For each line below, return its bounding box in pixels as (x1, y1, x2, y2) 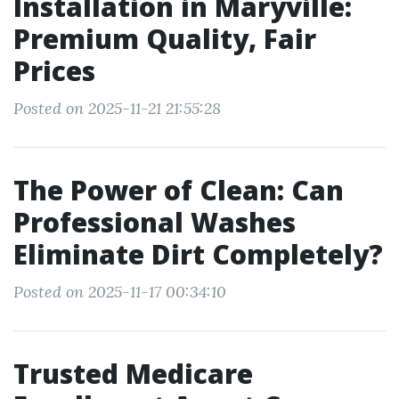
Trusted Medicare (13, 355, 253, 392)
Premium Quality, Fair (13, 20, 316, 57)
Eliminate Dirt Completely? (13, 236, 383, 273)
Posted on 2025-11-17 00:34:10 (13, 281, 226, 302)
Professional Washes (13, 204, 296, 240)
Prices (13, 53, 95, 89)
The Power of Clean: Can (13, 172, 344, 208)
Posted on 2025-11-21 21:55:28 (13, 98, 221, 118)
